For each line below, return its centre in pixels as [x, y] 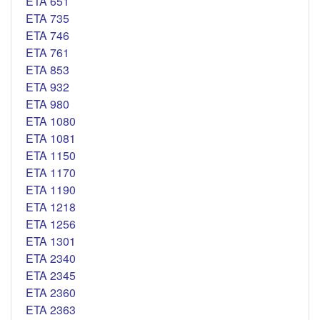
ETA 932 [47, 87]
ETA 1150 [51, 156]
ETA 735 [47, 19]
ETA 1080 [51, 121]
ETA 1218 [51, 207]
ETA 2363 [51, 310]
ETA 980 [47, 104]
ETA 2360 [51, 293]
